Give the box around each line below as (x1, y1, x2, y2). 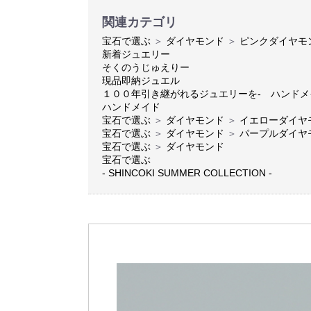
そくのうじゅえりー (102, 62, 190, 73)
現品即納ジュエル (102, 75, 180, 86)
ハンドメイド (102, 101, 160, 112)
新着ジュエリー (102, 49, 170, 60)
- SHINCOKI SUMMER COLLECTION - (102, 167, 272, 178)
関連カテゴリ (102, 15, 177, 29)
